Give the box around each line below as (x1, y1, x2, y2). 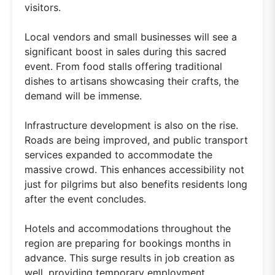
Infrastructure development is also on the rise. (25, 119, 238, 132)
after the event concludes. (25, 193, 146, 206)
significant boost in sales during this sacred (25, 45, 227, 58)
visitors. (25, 1, 61, 14)
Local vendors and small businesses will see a (25, 31, 237, 44)
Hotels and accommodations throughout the (25, 222, 231, 235)
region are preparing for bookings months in (25, 237, 231, 250)
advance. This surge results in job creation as (25, 252, 234, 265)
